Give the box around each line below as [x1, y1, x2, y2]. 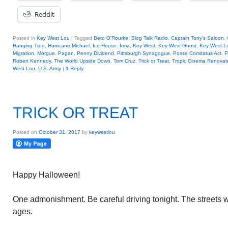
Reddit [35, 10, 54, 19]
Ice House [93, 43, 117, 48]
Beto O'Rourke [94, 35, 128, 41]
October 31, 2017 [39, 129, 80, 135]
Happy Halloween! [13, 170, 80, 179]
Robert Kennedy [13, 58, 51, 64]
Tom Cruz [113, 58, 135, 64]
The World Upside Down [54, 58, 110, 64]
